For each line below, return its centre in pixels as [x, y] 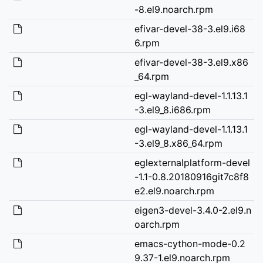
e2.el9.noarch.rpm [174, 190]
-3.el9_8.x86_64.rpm [178, 143]
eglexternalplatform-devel [192, 162]
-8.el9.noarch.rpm [173, 9]
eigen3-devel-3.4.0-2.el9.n [193, 210]
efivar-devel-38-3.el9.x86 [191, 62]
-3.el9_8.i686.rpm [172, 109]
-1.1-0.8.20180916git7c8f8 [191, 176]
